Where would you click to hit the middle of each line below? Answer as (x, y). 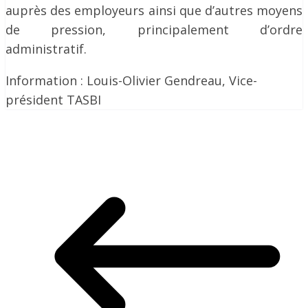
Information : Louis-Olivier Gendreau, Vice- (131, 80)
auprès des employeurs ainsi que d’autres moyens (154, 10)
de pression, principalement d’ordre (154, 30)
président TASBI (53, 100)
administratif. (46, 49)
